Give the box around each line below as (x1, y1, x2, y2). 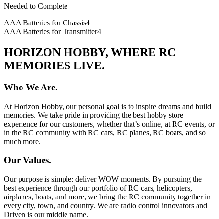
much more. (4, 137, 41, 146)
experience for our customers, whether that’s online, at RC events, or (4, 119, 215, 128)
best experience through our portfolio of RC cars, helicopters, (4, 184, 192, 193)
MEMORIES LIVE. (4, 59, 105, 72)
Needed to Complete (4, 2, 67, 11)
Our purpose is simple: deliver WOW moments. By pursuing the (4, 175, 202, 184)
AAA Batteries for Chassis (4, 19, 86, 27)
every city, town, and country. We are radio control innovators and (4, 201, 207, 210)
